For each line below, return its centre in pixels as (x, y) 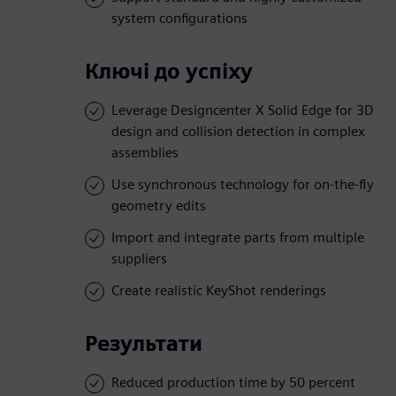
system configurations (179, 19)
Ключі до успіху (169, 72)
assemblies (145, 153)
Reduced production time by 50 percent (233, 383)
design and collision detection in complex (238, 132)
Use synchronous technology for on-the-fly (243, 185)
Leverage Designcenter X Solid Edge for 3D (243, 110)
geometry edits (159, 206)
